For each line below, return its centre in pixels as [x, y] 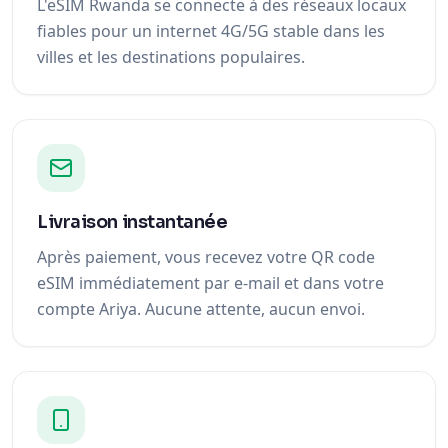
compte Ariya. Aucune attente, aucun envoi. [201, 309]
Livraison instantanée [132, 222]
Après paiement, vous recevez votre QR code [206, 257]
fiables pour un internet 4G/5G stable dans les [211, 31]
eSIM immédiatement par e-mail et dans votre [210, 283]
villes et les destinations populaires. [171, 57]
